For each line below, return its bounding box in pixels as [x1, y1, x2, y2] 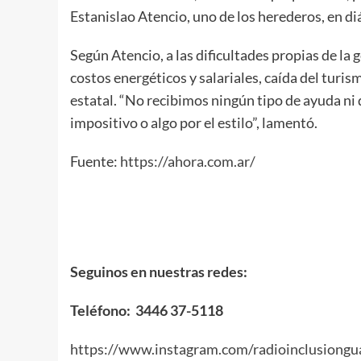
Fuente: [70, 151, 120, 170]
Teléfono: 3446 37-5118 [70, 301, 223, 319]
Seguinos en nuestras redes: [70, 262, 247, 280]
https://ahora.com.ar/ [120, 151, 255, 170]
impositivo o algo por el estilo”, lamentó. [70, 113, 317, 131]
